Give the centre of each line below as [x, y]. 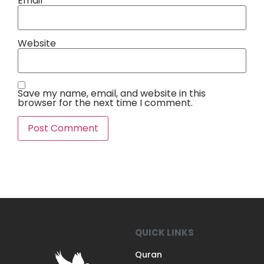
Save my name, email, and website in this [112, 93]
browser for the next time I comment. [105, 103]
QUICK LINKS [164, 233]
